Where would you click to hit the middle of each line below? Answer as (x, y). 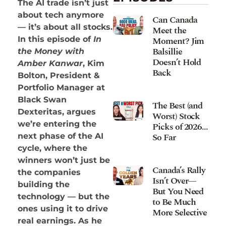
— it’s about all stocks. (65, 27)
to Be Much (174, 202)
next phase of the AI (61, 136)
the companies (49, 173)
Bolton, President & (59, 76)
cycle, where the (52, 148)
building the (44, 185)
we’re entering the (57, 124)
